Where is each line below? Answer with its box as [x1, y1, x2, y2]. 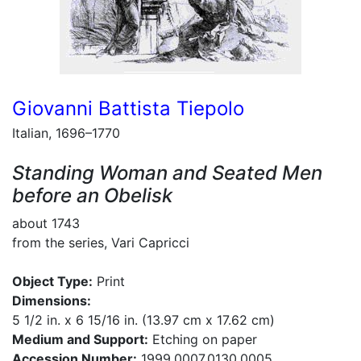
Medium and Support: [12, 331, 148, 347]
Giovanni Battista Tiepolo [12, 97, 244, 120]
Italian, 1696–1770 [12, 125, 120, 141]
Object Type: [12, 273, 93, 289]
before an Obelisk [12, 184, 172, 207]
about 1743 [12, 215, 80, 231]
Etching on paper [148, 331, 257, 347]
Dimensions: [12, 293, 91, 309]
